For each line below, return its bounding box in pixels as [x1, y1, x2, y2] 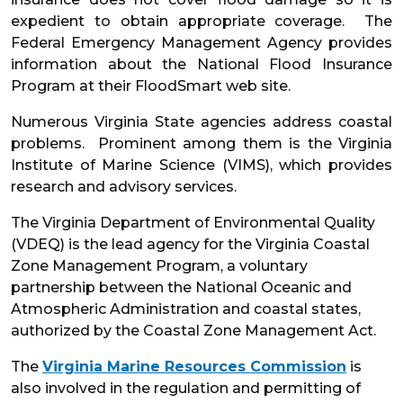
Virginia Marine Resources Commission [42, 358, 346, 376]
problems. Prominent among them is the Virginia [11, 135, 392, 153]
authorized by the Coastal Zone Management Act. [11, 322, 380, 340]
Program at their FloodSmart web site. [11, 77, 291, 95]
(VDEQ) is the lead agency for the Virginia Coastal [11, 236, 370, 254]
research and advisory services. [11, 178, 237, 196]
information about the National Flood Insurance [11, 56, 392, 74]
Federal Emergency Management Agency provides [11, 34, 392, 52]
